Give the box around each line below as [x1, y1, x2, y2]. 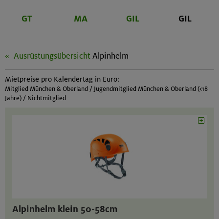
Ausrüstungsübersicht [14, 51, 90, 62]
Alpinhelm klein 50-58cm [12, 203, 117, 215]
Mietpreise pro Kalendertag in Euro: [5, 75, 119, 84]
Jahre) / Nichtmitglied [5, 94, 66, 103]
